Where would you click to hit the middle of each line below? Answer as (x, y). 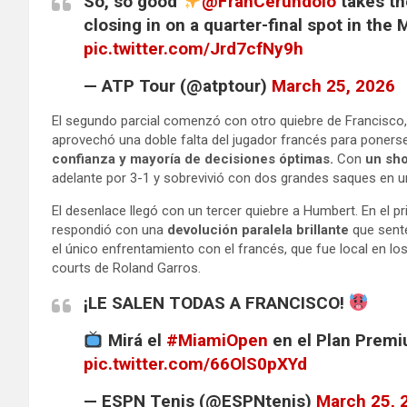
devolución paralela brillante (258, 229)
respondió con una (109, 229)
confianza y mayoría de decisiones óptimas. (193, 159)
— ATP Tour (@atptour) (178, 85)
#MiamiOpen (217, 340)
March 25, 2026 (333, 85)
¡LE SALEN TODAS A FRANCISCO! (216, 303)
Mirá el (134, 340)
